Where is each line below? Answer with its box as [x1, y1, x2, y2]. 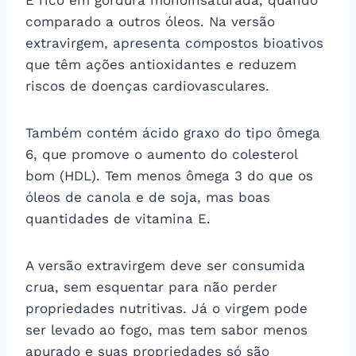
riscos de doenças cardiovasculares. [25, 77, 269, 94]
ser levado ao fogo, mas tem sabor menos [25, 321, 308, 338]
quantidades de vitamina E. [25, 210, 211, 226]
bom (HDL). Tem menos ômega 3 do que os [25, 167, 313, 184]
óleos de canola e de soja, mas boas [25, 188, 270, 205]
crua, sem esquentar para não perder [25, 278, 277, 295]
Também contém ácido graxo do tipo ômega [25, 124, 320, 141]
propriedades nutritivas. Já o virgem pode [25, 300, 308, 316]
